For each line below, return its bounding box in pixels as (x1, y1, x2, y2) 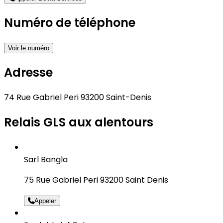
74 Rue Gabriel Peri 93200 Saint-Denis (4, 92, 151, 104)
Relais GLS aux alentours (4, 113, 153, 130)
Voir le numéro (8, 44, 49, 52)
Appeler (34, 197, 56, 205)
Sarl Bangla (24, 153, 68, 165)
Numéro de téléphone (4, 14, 135, 31)
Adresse (4, 64, 53, 81)
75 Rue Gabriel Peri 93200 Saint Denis (24, 174, 168, 186)
